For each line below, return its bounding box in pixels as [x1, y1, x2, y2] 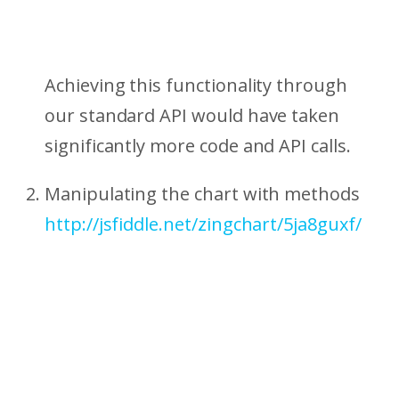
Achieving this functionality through [45, 73, 347, 98]
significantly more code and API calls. [45, 134, 351, 159]
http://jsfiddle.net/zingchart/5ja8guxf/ [45, 212, 362, 237]
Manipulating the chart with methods [45, 182, 360, 207]
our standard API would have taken [45, 103, 340, 128]
